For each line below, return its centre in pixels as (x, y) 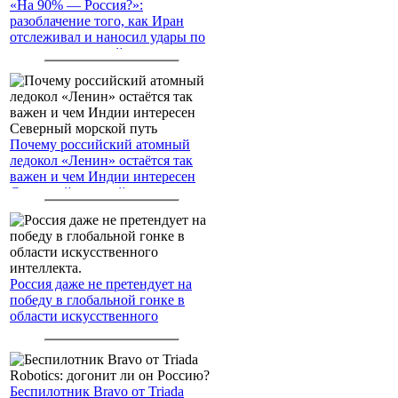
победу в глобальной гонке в (97, 299)
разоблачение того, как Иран (97, 20)
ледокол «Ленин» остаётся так (101, 160)
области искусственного (84, 315)
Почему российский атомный (100, 144)
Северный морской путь (84, 192)
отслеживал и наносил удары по (107, 36)
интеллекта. (46, 331)
